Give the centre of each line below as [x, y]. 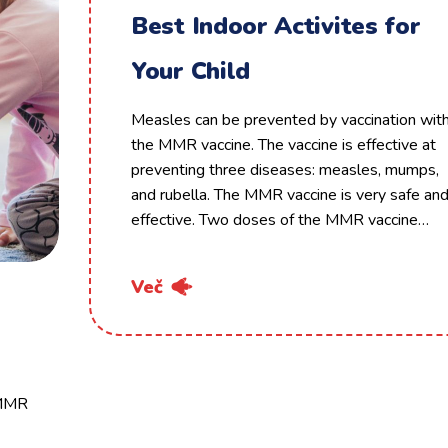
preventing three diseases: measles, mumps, [285, 170]
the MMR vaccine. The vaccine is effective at [283, 145]
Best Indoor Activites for [276, 26]
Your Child [190, 71]
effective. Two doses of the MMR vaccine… [280, 220]
